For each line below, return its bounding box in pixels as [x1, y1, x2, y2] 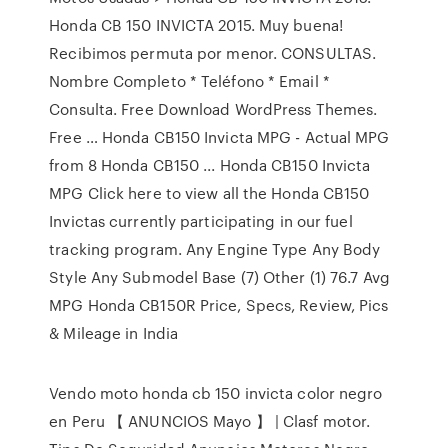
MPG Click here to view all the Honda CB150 [49, 182, 370, 204]
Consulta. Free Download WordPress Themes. [49, 98, 378, 120]
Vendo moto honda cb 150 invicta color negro [49, 382, 383, 404]
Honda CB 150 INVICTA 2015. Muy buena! [49, 14, 343, 36]
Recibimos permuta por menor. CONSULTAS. [49, 42, 377, 64]
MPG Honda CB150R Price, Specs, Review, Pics [49, 294, 389, 316]
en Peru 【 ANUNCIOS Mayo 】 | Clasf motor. [49, 410, 371, 432]
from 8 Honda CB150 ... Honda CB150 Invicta [49, 154, 371, 176]
